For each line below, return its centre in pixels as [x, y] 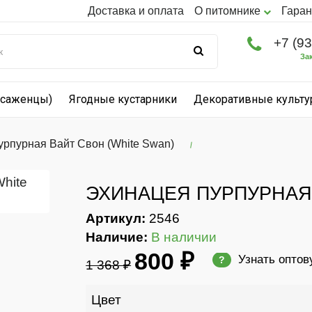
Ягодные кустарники [123, 99]
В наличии [184, 237]
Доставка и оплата [136, 11]
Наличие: [117, 237]
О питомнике [229, 11]
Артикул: [116, 218]
